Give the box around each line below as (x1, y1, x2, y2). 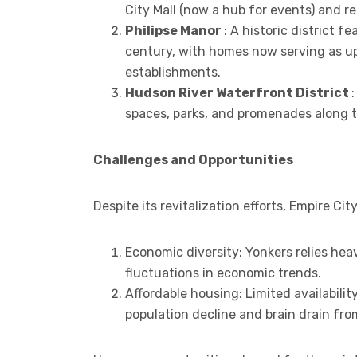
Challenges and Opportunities (93, 151, 293, 167)
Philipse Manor (125, 22, 224, 38)
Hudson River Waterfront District (125, 84, 351, 100)
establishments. (125, 64, 221, 80)
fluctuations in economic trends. (125, 265, 321, 280)
